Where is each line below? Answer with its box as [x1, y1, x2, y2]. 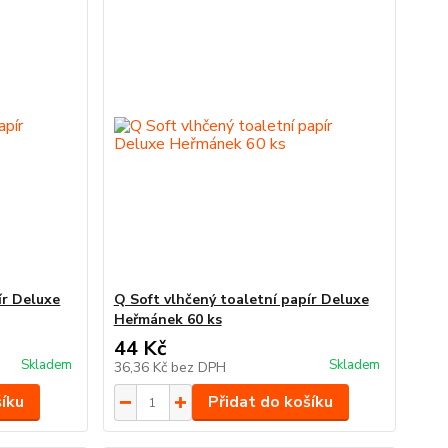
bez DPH [170, 358, 226, 377]
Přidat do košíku [207, 391, 333, 413]
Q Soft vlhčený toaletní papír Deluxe [113, 290, 369, 309]
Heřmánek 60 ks [113, 310, 222, 329]
